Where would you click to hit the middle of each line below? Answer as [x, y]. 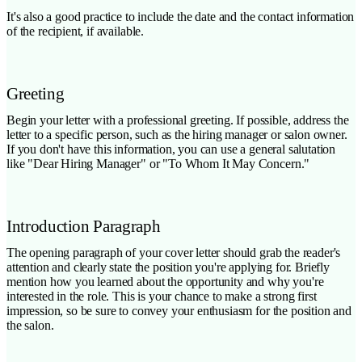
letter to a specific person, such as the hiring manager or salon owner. [177, 134]
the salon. [30, 325]
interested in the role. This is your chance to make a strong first [162, 296]
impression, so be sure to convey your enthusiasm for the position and [179, 310]
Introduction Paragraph [84, 225]
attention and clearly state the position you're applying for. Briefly [168, 267]
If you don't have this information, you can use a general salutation [171, 149]
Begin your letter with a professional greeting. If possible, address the [178, 120]
